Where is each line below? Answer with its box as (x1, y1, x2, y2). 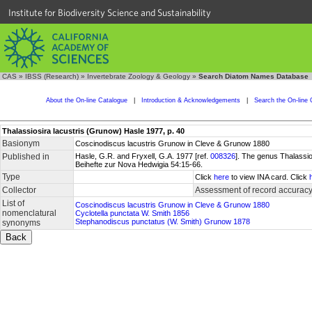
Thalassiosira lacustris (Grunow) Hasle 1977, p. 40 (2, 127, 185, 135)
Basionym (2, 139, 40, 148)
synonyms (2, 218, 40, 228)
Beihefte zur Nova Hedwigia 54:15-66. (75, 160, 203, 169)
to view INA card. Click (229, 173, 309, 181)
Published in (2, 152, 49, 162)
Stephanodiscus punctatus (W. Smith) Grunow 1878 (75, 217, 250, 226)
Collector (2, 185, 36, 195)
